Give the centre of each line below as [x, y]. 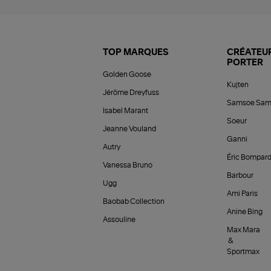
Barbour [240, 176]
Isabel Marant [126, 111]
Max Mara [243, 230]
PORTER [245, 63]
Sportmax [243, 252]
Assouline [119, 220]
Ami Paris [242, 194]
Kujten [237, 85]
